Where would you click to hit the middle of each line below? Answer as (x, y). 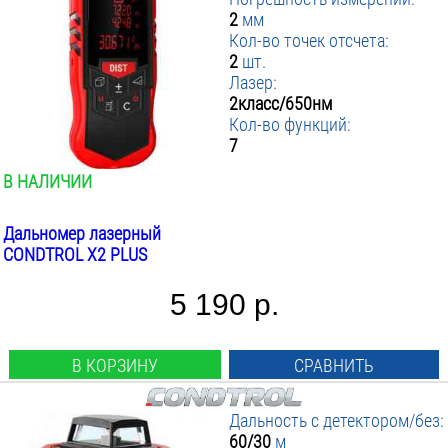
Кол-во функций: (290, 124)
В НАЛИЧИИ (47, 181)
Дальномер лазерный (82, 233)
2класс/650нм (281, 103)
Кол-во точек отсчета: (309, 40)
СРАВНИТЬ (334, 365)
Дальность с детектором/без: (337, 420)
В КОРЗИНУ (114, 365)
